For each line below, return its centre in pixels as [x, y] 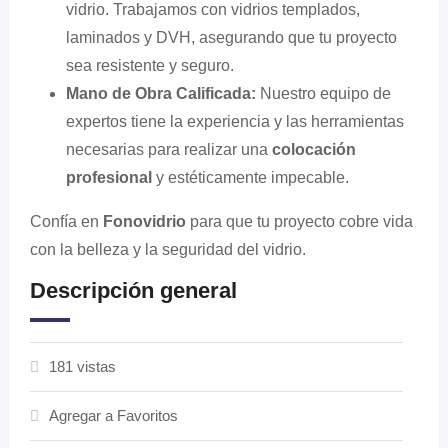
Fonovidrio [144, 221]
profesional [109, 177]
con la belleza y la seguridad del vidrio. [168, 249]
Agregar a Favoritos [113, 415]
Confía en [66, 221]
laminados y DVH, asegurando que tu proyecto [231, 37]
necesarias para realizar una [169, 149]
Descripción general [133, 290]
